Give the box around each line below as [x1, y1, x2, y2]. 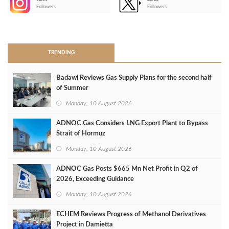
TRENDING [48, 50, 75, 56]
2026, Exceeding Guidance [56, 176, 134, 183]
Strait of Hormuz [56, 130, 105, 138]
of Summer [56, 85, 88, 92]
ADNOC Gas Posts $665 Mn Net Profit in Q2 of [56, 166, 198, 173]
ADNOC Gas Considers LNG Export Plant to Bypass [56, 120, 208, 127]
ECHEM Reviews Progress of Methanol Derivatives [56, 211, 206, 218]
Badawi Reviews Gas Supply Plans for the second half [56, 75, 212, 82]
